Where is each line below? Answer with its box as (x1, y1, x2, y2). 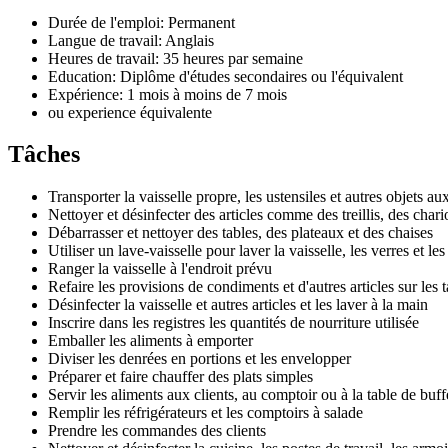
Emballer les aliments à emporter (48, 332, 253, 350)
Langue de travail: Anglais (48, 31, 214, 49)
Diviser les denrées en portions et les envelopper (48, 350, 351, 368)
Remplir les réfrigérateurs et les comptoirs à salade (48, 404, 363, 422)
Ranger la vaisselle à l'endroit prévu (48, 260, 272, 278)
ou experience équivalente (48, 103, 212, 121)
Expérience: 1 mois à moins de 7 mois (48, 85, 287, 103)
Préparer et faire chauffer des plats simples (48, 368, 313, 386)
